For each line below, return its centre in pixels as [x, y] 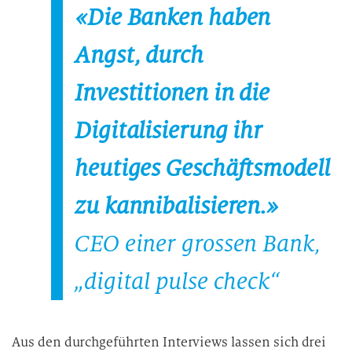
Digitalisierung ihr [169, 130]
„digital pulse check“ [177, 281]
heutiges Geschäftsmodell [202, 168]
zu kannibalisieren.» [177, 206]
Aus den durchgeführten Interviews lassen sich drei [169, 342]
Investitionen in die [172, 93]
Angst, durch [139, 55]
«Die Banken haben [173, 17]
